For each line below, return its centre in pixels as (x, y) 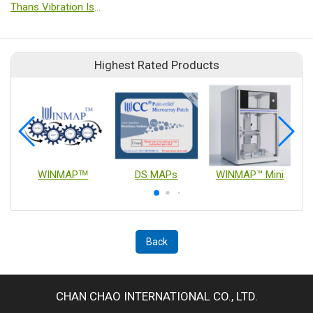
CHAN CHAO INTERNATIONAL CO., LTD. (156, 297)
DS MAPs (156, 175)
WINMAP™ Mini (250, 175)
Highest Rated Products (156, 65)
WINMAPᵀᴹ (63, 175)
